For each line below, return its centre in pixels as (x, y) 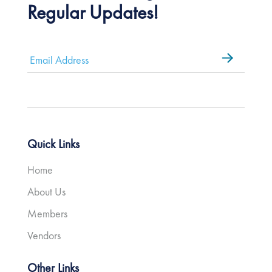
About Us (46, 192)
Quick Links (53, 144)
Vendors (44, 236)
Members (47, 214)
